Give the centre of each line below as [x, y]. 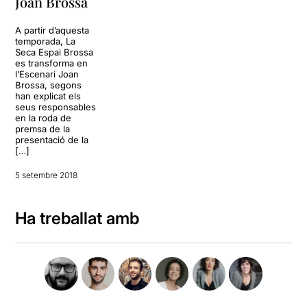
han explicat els [48, 96]
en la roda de [44, 118]
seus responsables [56, 107]
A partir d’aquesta [52, 30]
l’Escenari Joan [47, 74]
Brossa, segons [49, 85]
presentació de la [52, 140]
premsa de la [43, 129]
